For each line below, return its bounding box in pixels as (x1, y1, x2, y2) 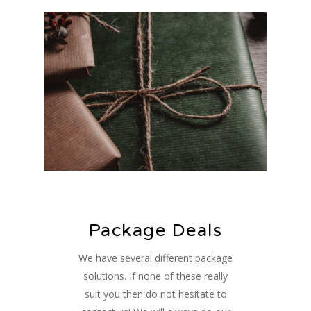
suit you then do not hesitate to (84, 287, 227, 301)
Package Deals (88, 219, 223, 241)
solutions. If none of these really (83, 269, 228, 283)
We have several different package (78, 251, 233, 264)
